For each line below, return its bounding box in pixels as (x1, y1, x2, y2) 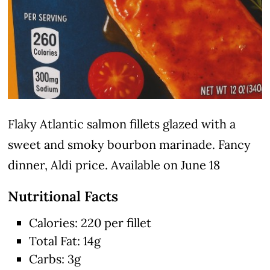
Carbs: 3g (29, 251, 81, 267)
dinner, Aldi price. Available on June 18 (8, 157, 221, 173)
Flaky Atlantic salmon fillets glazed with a (8, 116, 236, 132)
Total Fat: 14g (29, 233, 101, 249)
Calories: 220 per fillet (29, 215, 152, 231)
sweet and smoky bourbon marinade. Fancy (8, 137, 251, 152)
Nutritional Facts (8, 187, 119, 206)
